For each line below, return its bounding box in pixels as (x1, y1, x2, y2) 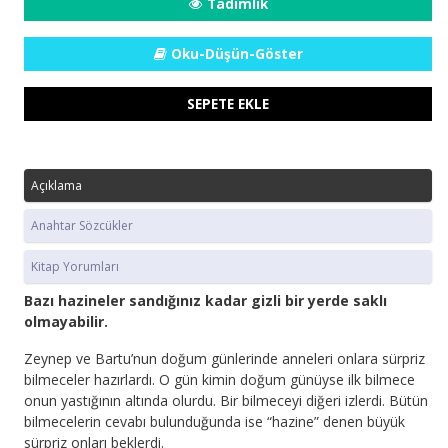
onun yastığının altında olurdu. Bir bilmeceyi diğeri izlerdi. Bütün (24, 391, 428, 411)
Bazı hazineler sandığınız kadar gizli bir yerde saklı (24, 291, 387, 311)
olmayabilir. (24, 312, 108, 332)
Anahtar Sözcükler (31, 217, 133, 235)
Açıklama (31, 176, 82, 194)
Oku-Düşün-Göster (166, 43, 303, 63)
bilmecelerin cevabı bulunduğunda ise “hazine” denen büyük (24, 412, 405, 432)
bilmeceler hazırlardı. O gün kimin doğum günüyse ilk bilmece (24, 370, 415, 390)
